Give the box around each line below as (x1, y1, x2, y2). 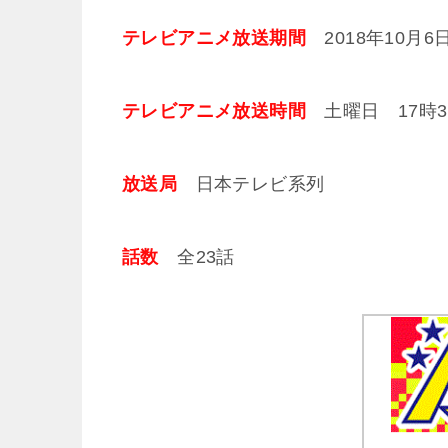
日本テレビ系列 (177, 173, 325, 194)
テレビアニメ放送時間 (122, 100, 306, 121)
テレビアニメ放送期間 (122, 27, 306, 48)
